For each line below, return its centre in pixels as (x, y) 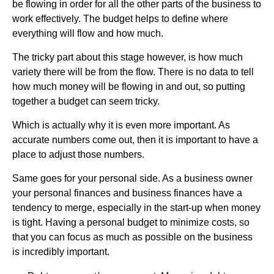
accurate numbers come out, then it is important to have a (135, 139)
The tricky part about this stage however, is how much (128, 57)
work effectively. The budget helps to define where (120, 18)
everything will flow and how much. (88, 33)
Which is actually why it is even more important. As (121, 125)
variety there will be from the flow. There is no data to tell (133, 72)
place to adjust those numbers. (78, 154)
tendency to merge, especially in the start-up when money (136, 207)
